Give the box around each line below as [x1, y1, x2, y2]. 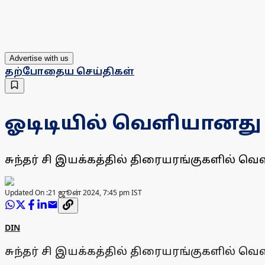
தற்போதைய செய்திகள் [5, 64, 134, 78]
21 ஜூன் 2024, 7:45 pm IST [48, 188, 142, 198]
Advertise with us [9, 54, 69, 63]
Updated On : [5, 188, 48, 198]
